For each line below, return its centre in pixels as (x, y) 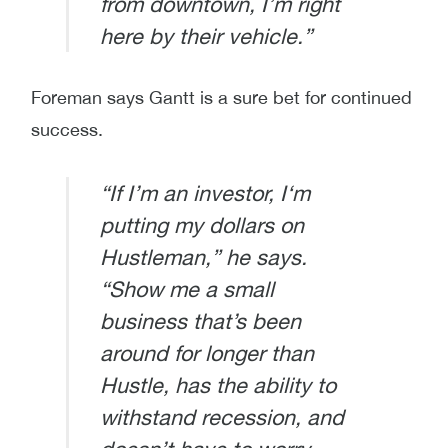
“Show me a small (186, 288)
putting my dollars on (201, 224)
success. (67, 130)
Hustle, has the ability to (217, 384)
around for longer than (206, 352)
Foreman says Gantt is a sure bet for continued (221, 98)
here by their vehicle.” (205, 35)
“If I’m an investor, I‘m (204, 192)
